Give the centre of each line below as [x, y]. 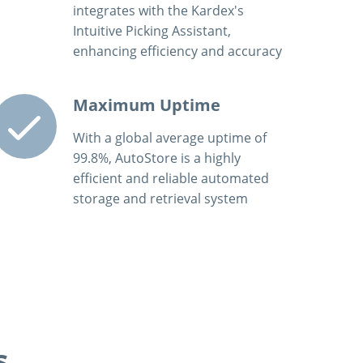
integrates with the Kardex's [158, 11]
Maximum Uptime [146, 105]
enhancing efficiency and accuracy [177, 51]
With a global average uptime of [169, 137]
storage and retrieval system [160, 198]
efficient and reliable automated [171, 178]
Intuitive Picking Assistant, [152, 31]
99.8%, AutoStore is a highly [156, 158]
